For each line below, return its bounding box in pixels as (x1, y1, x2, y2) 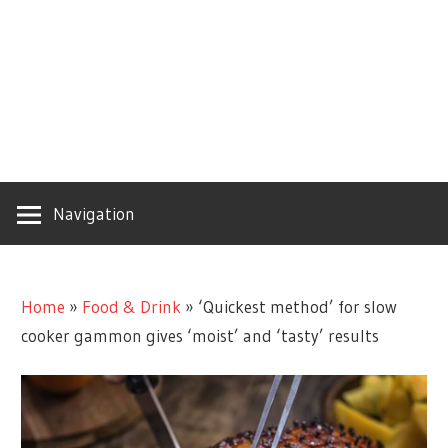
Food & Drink (82, 295, 182, 317)
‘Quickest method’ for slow (198, 295, 398, 317)
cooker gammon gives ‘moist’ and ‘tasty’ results (21, 324, 380, 346)
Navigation (53, 203, 135, 224)
